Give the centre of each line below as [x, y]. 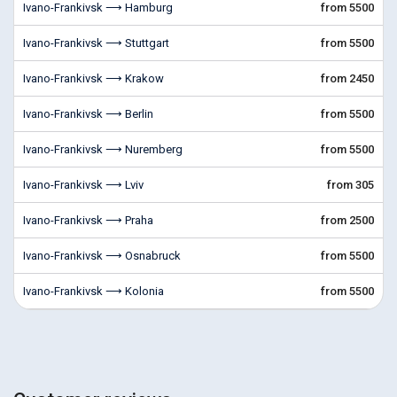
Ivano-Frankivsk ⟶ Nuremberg [103, 149]
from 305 [350, 185]
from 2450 [347, 78]
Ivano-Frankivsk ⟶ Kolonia [93, 291]
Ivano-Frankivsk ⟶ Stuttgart [96, 43]
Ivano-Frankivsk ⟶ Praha [88, 220]
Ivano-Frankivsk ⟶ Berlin [88, 114]
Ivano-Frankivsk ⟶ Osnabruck [102, 256]
